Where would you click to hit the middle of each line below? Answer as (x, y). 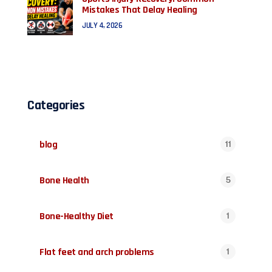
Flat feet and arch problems (97, 252)
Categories (56, 105)
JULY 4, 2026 (102, 25)
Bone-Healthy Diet (76, 216)
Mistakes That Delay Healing (140, 10)
